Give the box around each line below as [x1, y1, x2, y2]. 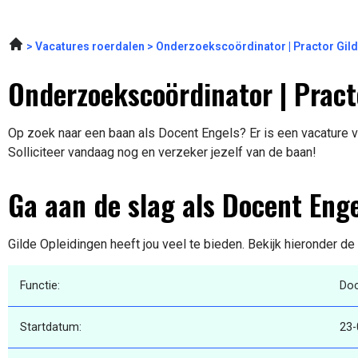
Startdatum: [20, 320, 82, 335]
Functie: [20, 279, 60, 293]
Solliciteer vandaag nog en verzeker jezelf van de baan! [8, 145, 316, 161]
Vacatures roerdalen [35, 40, 145, 54]
